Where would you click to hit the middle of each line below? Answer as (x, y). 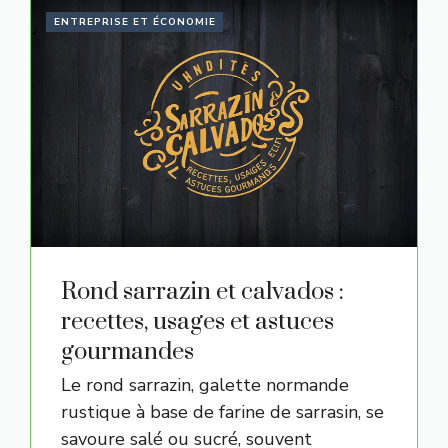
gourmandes (127, 352)
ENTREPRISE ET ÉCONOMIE (135, 22)
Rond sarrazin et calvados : (202, 292)
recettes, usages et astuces (197, 322)
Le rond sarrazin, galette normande (205, 385)
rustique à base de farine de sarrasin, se (222, 412)
